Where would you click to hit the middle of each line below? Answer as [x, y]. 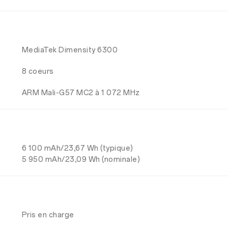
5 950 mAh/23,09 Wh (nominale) [81, 160]
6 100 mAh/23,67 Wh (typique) [77, 148]
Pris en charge [48, 215]
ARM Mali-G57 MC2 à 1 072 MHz [81, 93]
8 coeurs [38, 72]
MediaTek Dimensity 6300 [70, 50]
